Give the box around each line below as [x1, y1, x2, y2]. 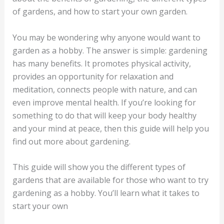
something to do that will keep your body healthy [12, 109, 196, 121]
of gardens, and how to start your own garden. [12, 6, 187, 17]
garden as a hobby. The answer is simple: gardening [12, 44, 207, 56]
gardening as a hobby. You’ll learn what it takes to [12, 187, 199, 199]
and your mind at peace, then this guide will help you [12, 122, 209, 134]
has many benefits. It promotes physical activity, [12, 57, 191, 69]
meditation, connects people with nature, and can [12, 83, 197, 95]
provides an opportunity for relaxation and [12, 70, 173, 82]
